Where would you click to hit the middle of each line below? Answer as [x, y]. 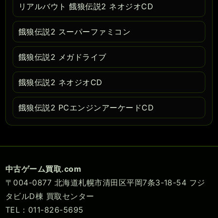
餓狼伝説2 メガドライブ [63, 57]
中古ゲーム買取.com [44, 169]
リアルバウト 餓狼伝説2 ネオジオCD [86, 7]
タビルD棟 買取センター [50, 196]
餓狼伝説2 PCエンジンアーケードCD [86, 108]
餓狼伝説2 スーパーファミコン [75, 32]
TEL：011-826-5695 [45, 210]
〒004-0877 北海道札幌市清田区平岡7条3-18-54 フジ [105, 183]
